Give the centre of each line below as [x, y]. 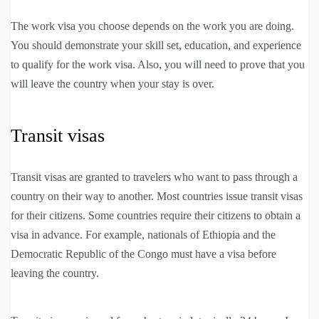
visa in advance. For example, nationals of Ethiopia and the [143, 234]
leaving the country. [55, 273]
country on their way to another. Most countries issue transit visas [157, 196]
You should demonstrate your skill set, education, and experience [156, 45]
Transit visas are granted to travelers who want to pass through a [154, 177]
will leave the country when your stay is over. [113, 83]
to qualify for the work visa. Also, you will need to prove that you [158, 64]
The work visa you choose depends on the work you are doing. [152, 26]
